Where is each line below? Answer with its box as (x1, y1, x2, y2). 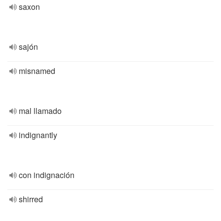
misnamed (19, 65, 55, 76)
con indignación (19, 169, 74, 181)
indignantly (19, 129, 57, 141)
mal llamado (19, 105, 62, 116)
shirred (19, 193, 43, 205)
